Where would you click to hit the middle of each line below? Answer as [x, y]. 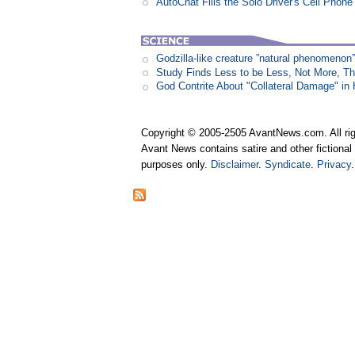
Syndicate [288, 165]
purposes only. [176, 165]
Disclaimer [235, 165]
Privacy [334, 165]
